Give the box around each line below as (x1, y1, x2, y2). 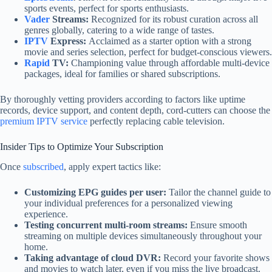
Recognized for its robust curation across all (89, 14, 258, 25)
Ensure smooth (188, 220, 247, 231)
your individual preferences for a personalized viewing (24, 198, 233, 209)
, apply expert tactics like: (64, 161, 161, 172)
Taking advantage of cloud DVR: (24, 253, 161, 263)
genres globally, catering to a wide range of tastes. (24, 25, 214, 36)
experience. (24, 209, 68, 220)
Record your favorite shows (161, 253, 270, 263)
